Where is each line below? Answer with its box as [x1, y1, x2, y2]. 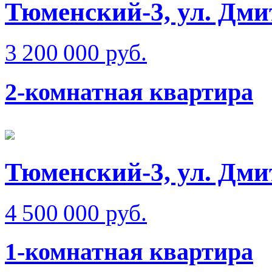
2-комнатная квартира [5, 78, 253, 106]
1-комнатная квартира [5, 238, 253, 266]
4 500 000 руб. [5, 199, 147, 226]
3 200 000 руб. [5, 39, 147, 66]
